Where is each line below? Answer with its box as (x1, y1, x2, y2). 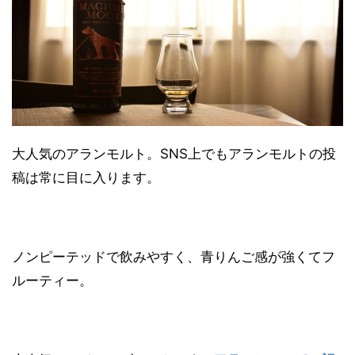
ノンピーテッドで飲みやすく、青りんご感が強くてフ (12, 249, 335, 265)
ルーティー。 (12, 273, 93, 289)
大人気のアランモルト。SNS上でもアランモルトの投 (12, 146, 336, 162)
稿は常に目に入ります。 (12, 170, 160, 186)
